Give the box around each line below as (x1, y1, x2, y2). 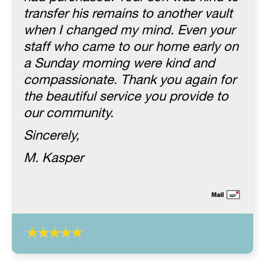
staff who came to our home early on (24, 37, 238, 58)
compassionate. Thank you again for (24, 70, 236, 91)
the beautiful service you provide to (24, 86, 228, 108)
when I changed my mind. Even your (24, 20, 235, 41)
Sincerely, (24, 125, 79, 147)
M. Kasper (24, 148, 83, 169)
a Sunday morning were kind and (24, 53, 215, 75)
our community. (24, 103, 114, 124)
